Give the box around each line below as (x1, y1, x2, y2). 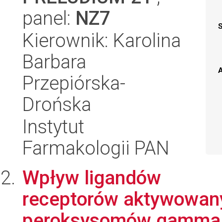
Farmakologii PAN (22, 137, 169, 159)
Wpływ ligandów (22, 166, 161, 189)
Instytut (22, 115, 84, 138)
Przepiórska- (22, 72, 125, 94)
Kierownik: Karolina (22, 29, 181, 52)
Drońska (22, 93, 91, 115)
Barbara (22, 51, 86, 73)
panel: (22, 7, 75, 29)
